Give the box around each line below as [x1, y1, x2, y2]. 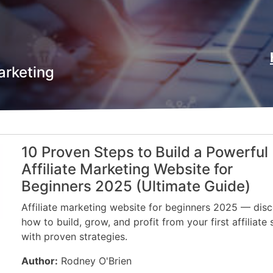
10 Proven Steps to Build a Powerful [21, 143, 268, 161]
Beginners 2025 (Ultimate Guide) [21, 177, 250, 195]
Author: [21, 255, 58, 267]
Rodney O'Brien [57, 255, 132, 267]
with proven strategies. [21, 230, 127, 243]
